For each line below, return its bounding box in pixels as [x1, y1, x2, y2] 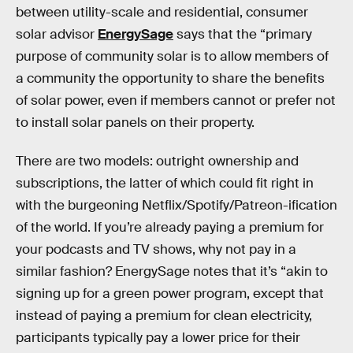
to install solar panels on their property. [16, 113, 255, 131]
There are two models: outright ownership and [16, 153, 299, 170]
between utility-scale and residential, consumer [16, 3, 308, 20]
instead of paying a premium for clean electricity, [16, 307, 312, 325]
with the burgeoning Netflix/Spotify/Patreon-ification [16, 197, 337, 214]
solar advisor [16, 25, 98, 43]
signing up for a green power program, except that [16, 285, 324, 303]
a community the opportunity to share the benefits [16, 69, 325, 87]
